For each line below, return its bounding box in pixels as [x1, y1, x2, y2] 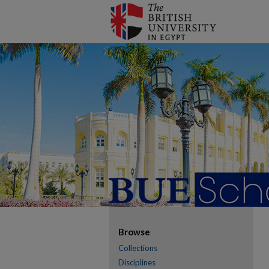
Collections [118, 243, 157, 253]
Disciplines [118, 258, 156, 267]
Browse [118, 226, 150, 237]
